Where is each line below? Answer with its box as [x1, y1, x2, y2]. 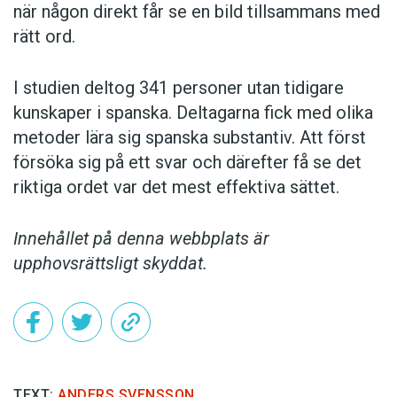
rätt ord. [13, 25, 75, 47]
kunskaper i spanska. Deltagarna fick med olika [13, 101, 373, 123]
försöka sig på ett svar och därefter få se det [13, 151, 362, 173]
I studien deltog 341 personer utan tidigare [13, 76, 344, 98]
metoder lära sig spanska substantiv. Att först [13, 126, 366, 148]
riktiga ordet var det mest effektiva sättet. [13, 175, 339, 198]
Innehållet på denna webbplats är [13, 227, 269, 249]
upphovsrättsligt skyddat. [13, 252, 207, 274]
